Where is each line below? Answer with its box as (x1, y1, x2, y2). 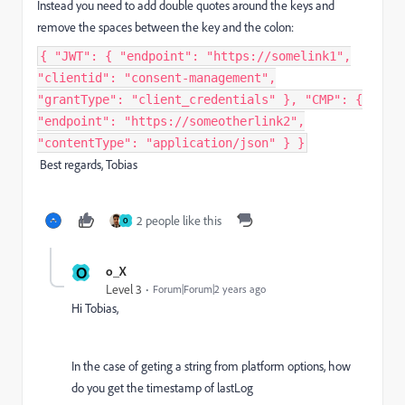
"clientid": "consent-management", (37, 71, 276, 86)
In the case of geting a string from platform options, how (71, 358, 351, 375)
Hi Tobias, (71, 300, 118, 317)
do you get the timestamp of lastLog (71, 380, 253, 397)
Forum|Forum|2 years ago (153, 282, 266, 297)
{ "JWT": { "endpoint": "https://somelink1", (40, 49, 351, 64)
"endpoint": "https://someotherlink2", (37, 114, 305, 129)
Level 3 (106, 281, 142, 298)
